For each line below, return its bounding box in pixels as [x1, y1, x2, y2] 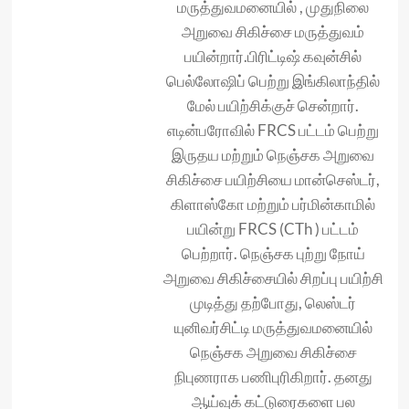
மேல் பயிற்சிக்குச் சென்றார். [187, 96, 359, 115]
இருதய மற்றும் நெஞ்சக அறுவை [172, 145, 374, 164]
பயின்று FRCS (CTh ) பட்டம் [187, 219, 359, 238]
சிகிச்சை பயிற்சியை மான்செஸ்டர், [166, 170, 380, 189]
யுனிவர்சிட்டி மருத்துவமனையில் [173, 318, 372, 337]
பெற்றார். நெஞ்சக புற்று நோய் [181, 244, 365, 263]
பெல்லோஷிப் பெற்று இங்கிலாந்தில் [166, 71, 380, 90]
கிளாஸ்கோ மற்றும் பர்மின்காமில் [171, 194, 375, 214]
